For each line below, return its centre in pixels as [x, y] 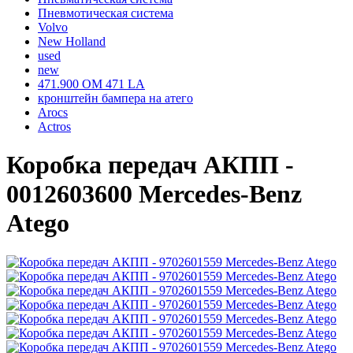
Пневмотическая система [106, 13]
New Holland [72, 41]
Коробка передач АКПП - [150, 165]
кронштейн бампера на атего [115, 98]
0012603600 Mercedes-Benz [154, 194]
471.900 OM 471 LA [91, 84]
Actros [54, 126]
